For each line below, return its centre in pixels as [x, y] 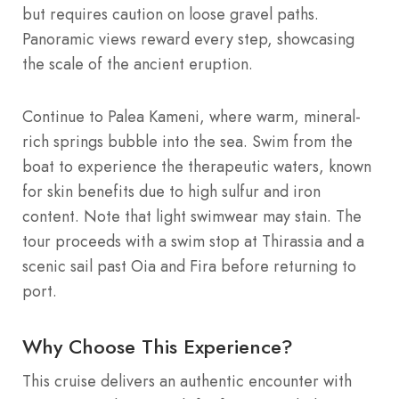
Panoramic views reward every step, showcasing [188, 39]
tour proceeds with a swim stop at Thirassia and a [193, 241]
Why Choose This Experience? [158, 346]
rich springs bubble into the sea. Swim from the [187, 141]
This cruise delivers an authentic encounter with [187, 381]
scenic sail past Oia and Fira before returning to [189, 266]
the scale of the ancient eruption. [138, 64]
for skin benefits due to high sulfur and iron [171, 191]
